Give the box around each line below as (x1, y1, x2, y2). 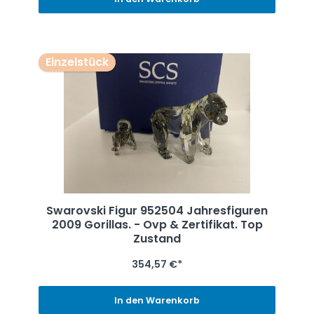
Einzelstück (45, 54, 109, 71)
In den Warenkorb (114, 294, 200, 306)
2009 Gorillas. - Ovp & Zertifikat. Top (51, 217, 263, 233)
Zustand (133, 231, 181, 247)
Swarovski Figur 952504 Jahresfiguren (46, 203, 268, 219)
